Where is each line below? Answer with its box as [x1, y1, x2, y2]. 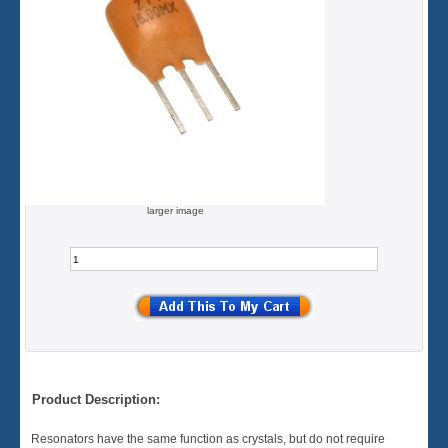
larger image [146, 205, 204, 216]
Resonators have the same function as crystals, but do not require [31, 432, 385, 446]
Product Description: [31, 391, 160, 407]
